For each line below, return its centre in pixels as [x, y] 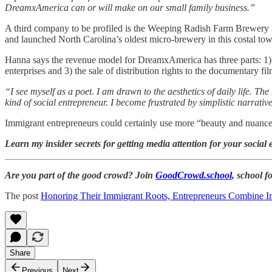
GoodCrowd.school [194, 175]
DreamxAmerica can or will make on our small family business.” [130, 7]
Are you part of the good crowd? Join [80, 175]
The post [23, 195]
